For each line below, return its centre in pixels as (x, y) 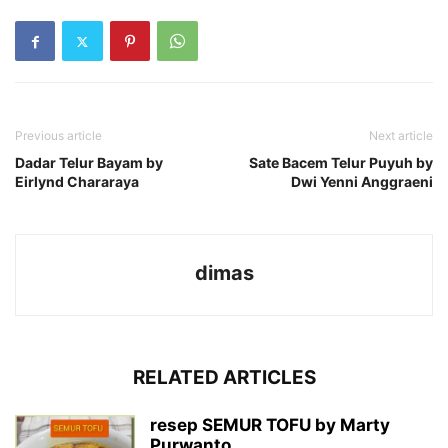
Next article (401, 136)
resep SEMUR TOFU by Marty (270, 425)
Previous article (58, 136)
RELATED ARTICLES (224, 378)
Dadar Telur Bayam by (89, 163)
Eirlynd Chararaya (77, 182)
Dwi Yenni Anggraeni (362, 182)
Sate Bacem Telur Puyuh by (341, 163)
